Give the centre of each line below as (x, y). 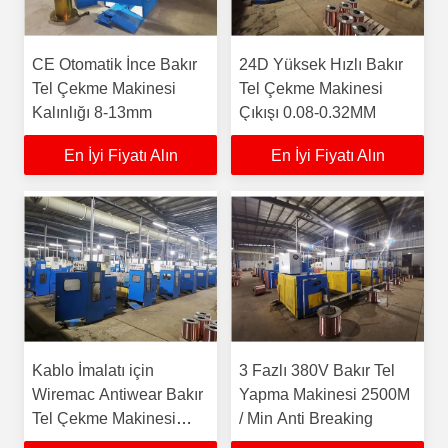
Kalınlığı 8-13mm (92, 112)
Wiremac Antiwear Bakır (117, 394)
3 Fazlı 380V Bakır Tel (317, 370)
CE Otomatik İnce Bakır (114, 64)
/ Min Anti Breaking (306, 418)
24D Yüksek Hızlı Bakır (321, 64)
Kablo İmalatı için (93, 370)
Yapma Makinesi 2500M (324, 394)
